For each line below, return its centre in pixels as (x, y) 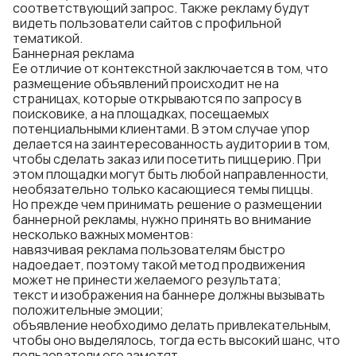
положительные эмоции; (88, 310)
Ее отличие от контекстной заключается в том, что (170, 68)
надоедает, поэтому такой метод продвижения (159, 265)
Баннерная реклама (74, 53)
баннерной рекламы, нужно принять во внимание (162, 219)
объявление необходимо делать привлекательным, (172, 325)
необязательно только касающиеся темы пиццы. (163, 189)
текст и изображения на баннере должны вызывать (169, 295)
